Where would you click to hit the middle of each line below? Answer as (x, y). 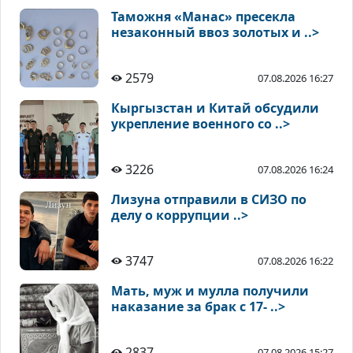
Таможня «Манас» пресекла (203, 17)
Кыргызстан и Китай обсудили (215, 108)
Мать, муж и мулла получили (210, 291)
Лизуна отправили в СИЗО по (209, 200)
